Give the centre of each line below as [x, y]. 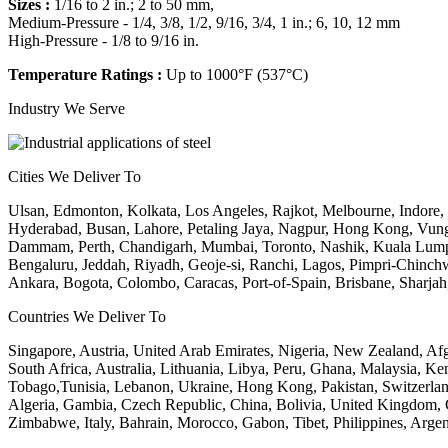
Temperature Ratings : [87, 75]
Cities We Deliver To [74, 177]
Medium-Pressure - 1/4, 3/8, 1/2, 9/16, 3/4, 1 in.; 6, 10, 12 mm [204, 23]
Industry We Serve [66, 109]
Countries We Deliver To [87, 317]
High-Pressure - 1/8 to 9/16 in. [103, 41]
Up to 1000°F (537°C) [237, 75]
